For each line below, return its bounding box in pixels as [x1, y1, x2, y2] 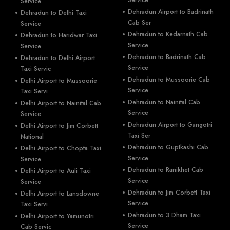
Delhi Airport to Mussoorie [21, 76, 97, 85]
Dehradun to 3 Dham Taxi [128, 210, 201, 220]
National [21, 132, 44, 141]
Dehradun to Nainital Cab [128, 98, 200, 107]
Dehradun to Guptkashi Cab [128, 143, 208, 152]
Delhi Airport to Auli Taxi [21, 166, 91, 176]
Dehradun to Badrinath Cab [128, 52, 206, 62]
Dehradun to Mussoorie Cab [128, 75, 210, 84]
